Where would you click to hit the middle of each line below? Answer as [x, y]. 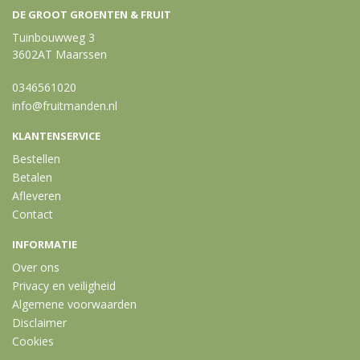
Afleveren [37, 196]
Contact [33, 214]
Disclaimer [39, 323]
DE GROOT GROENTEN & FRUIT [92, 14]
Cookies [33, 341]
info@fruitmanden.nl [65, 106]
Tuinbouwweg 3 [53, 37]
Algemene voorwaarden [74, 304]
